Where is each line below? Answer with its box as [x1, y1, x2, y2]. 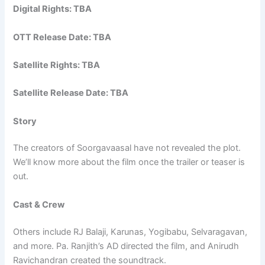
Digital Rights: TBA [13, 4, 92, 15]
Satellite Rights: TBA [13, 59, 101, 70]
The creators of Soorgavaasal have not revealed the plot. [13, 143, 241, 154]
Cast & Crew [13, 199, 65, 210]
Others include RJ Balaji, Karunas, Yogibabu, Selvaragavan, [13, 226, 248, 237]
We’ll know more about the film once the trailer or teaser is [13, 157, 245, 168]
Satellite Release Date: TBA [13, 88, 129, 99]
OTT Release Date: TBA [13, 31, 112, 43]
